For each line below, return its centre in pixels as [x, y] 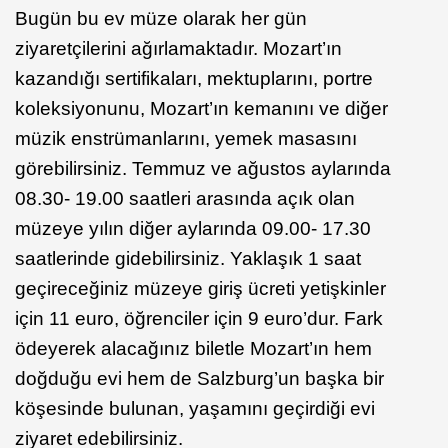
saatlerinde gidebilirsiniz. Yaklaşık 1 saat [188, 258]
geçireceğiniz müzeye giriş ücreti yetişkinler [200, 288]
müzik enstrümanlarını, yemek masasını [186, 138]
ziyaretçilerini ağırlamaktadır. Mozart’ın [178, 48]
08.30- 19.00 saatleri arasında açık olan [185, 198]
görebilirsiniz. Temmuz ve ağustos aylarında [203, 168]
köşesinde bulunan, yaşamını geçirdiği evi [195, 408]
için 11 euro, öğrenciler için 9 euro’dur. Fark [199, 318]
